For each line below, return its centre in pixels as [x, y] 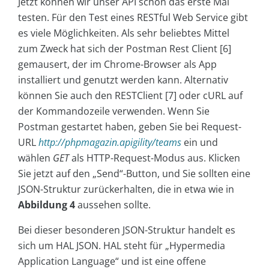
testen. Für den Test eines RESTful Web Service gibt [133, 18]
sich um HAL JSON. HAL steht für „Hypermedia [122, 246]
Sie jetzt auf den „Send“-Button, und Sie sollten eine [134, 174]
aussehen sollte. [113, 205]
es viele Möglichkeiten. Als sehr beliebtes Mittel [124, 33]
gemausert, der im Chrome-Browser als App [117, 65]
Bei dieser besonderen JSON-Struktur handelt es [127, 230]
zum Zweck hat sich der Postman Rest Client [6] [125, 49]
